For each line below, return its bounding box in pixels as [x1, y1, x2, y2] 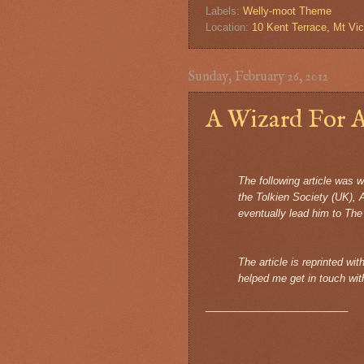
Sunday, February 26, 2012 [188, 69, 328, 86]
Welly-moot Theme [243, 5, 331, 18]
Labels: [206, 5, 243, 18]
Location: [206, 21, 252, 34]
